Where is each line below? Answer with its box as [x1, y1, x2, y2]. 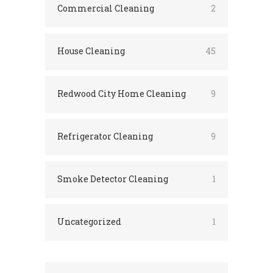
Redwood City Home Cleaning [57, 87, 186, 99]
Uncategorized [57, 215, 121, 227]
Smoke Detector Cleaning [57, 172, 168, 185]
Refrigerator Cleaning [57, 130, 153, 142]
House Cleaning [57, 44, 125, 57]
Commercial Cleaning [57, 2, 154, 14]
